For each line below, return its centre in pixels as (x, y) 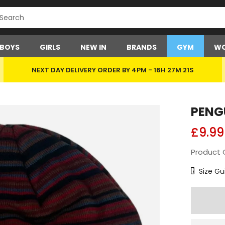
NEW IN (93, 47)
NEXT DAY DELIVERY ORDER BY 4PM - (92, 70)
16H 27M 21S (174, 70)
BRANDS (141, 47)
